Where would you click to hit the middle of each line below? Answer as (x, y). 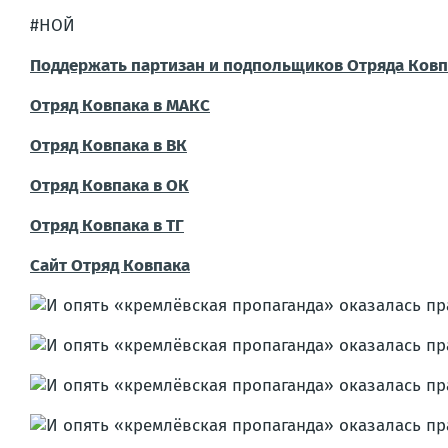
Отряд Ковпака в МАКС (120, 105)
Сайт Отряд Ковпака (110, 265)
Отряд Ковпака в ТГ (107, 225)
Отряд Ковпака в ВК (108, 145)
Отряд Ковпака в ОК (109, 185)
